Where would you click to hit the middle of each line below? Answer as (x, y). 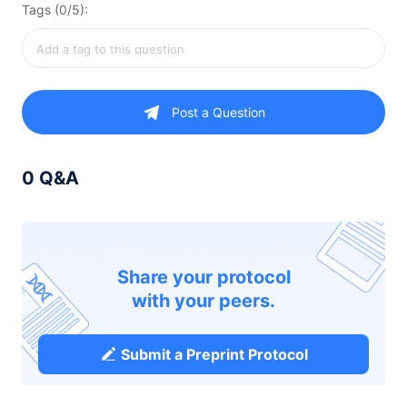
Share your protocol (203, 277)
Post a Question (218, 112)
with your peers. (203, 301)
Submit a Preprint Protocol (214, 354)
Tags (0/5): (55, 10)
